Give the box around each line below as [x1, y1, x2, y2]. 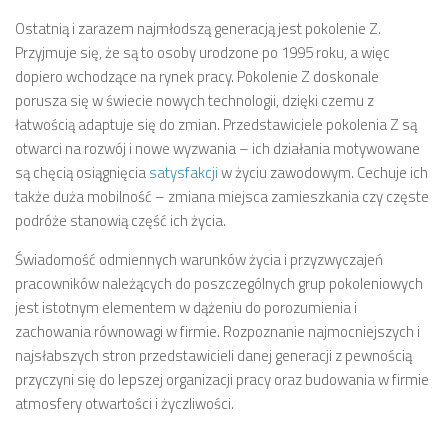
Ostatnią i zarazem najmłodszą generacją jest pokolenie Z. [15, 16, 381, 40]
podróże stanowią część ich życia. [15, 208, 226, 232]
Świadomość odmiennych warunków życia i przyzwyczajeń [15, 247, 383, 271]
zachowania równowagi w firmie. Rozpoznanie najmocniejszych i [15, 319, 420, 343]
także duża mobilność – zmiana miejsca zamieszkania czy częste [15, 184, 429, 208]
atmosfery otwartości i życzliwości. [15, 391, 234, 415]
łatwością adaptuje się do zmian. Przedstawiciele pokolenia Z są [15, 112, 417, 136]
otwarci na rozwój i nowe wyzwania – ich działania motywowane [15, 136, 420, 160]
